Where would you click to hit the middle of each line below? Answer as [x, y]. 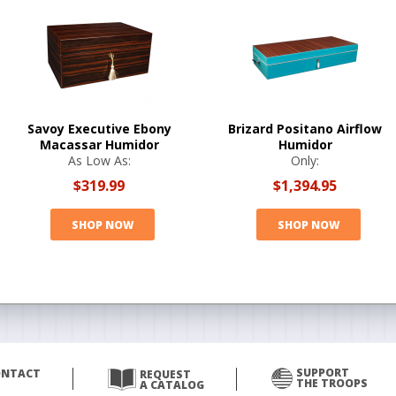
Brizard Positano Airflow [305, 129]
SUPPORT [322, 373]
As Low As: [99, 160]
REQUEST [165, 374]
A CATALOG [171, 385]
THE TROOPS [331, 383]
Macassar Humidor [99, 145]
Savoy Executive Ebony [99, 129]
